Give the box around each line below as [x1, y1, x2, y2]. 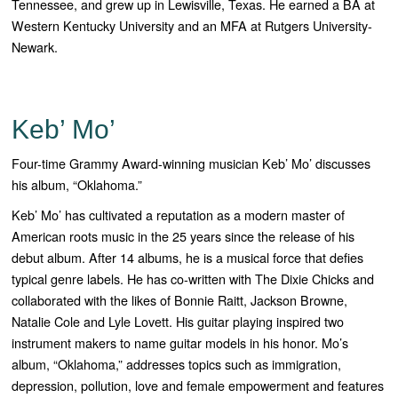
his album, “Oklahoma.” [12, 175, 143, 195]
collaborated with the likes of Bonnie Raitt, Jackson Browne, [12, 291, 348, 310]
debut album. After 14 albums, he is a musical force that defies [12, 248, 364, 267]
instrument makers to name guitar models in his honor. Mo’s [12, 333, 349, 353]
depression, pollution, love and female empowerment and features [12, 376, 385, 395]
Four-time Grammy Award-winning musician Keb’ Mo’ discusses [12, 154, 371, 173]
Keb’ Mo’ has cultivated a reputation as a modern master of [12, 205, 346, 225]
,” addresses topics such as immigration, [115, 354, 342, 374]
